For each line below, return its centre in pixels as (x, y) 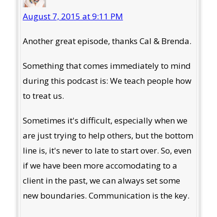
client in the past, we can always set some (101, 181)
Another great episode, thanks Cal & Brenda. (107, 41)
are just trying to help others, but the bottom (108, 136)
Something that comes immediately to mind (107, 66)
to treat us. (43, 96)
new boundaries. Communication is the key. (106, 196)
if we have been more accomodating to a (100, 166)
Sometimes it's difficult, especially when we (105, 121)
